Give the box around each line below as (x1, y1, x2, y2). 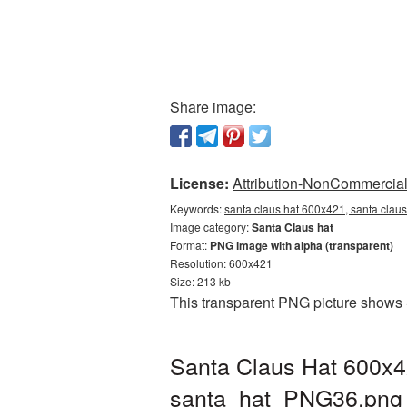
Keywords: (170, 201, 224, 216)
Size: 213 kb (170, 273, 231, 289)
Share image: (170, 96, 256, 117)
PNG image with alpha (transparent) (210, 237, 393, 253)
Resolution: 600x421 (170, 255, 273, 271)
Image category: (170, 219, 252, 234)
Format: (170, 237, 210, 253)
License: (170, 173, 229, 194)
